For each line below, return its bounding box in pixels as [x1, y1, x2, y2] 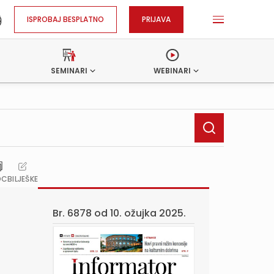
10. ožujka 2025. [110, 206, 186, 220]
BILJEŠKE [7, 174, 38, 184]
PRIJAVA [142, 13, 171, 24]
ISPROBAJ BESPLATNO [27, 13, 104, 24]
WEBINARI [154, 65, 191, 76]
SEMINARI [51, 65, 88, 76]
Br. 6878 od [53, 206, 110, 220]
